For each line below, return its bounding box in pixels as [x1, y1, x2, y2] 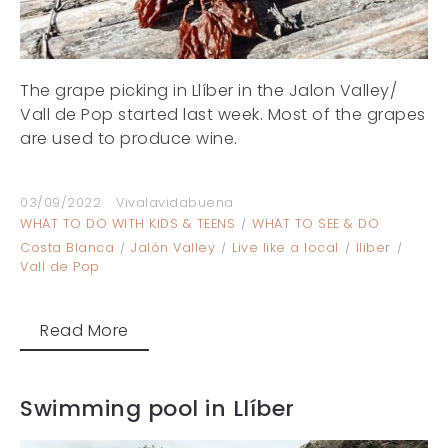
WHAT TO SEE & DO [252, 214, 379, 232]
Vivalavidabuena [116, 193, 234, 211]
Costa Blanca [20, 238, 114, 256]
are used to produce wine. [20, 126, 238, 150]
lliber [355, 238, 391, 256]
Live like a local [232, 238, 339, 256]
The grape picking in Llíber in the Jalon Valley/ [20, 78, 397, 102]
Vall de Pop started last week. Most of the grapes [20, 102, 426, 126]
